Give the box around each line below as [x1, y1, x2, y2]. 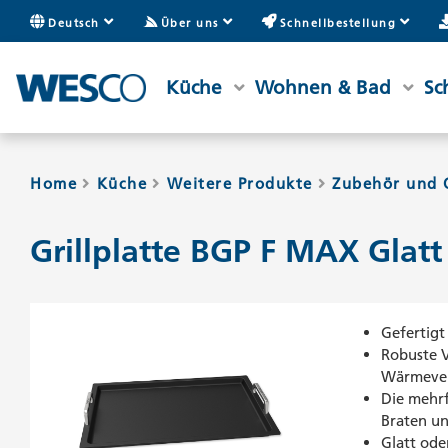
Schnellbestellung [279, 15, 396, 30]
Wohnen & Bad [255, 75, 391, 99]
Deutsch [48, 15, 100, 30]
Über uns [160, 15, 219, 30]
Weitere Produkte [166, 174, 313, 193]
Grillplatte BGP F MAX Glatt [30, 232, 442, 270]
